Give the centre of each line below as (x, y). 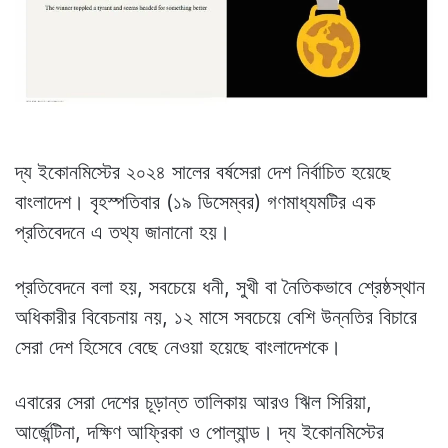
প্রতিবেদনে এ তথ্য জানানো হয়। (122, 231)
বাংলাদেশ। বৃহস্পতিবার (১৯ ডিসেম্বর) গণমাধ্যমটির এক (195, 201)
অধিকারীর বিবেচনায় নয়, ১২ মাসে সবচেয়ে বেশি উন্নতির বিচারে (216, 316)
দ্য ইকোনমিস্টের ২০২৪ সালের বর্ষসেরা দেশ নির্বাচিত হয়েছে (203, 171)
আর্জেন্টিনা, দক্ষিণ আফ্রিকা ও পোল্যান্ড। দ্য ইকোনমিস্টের (199, 431)
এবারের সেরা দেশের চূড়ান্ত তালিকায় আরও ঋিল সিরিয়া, (193, 401)
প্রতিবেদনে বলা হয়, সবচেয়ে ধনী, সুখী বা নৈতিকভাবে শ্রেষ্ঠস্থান (220, 286)
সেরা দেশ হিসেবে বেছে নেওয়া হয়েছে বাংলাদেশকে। (178, 346)
